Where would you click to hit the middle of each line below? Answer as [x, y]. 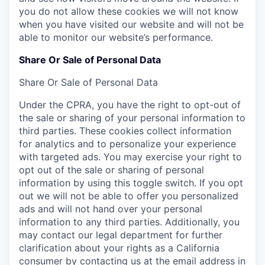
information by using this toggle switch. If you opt [131, 182]
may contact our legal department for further [121, 235]
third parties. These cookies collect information [125, 130]
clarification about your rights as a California [119, 248]
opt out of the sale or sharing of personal [112, 169]
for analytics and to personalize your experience [127, 143]
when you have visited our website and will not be [131, 24]
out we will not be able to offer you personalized [129, 195]
